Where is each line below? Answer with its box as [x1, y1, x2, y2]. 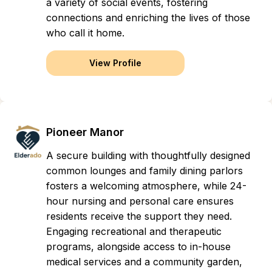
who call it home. [46, 27, 124, 39]
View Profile [89, 58, 141, 68]
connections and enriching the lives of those [46, 12, 250, 24]
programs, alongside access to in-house [46, 240, 231, 253]
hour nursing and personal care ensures [46, 195, 234, 207]
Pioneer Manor [46, 126, 124, 138]
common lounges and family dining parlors [46, 165, 243, 177]
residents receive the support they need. [46, 210, 232, 222]
